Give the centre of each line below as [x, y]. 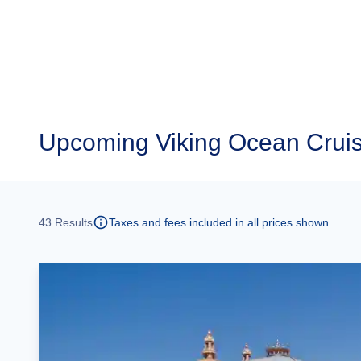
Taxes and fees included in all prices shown [219, 222]
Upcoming [94, 142]
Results [72, 222]
